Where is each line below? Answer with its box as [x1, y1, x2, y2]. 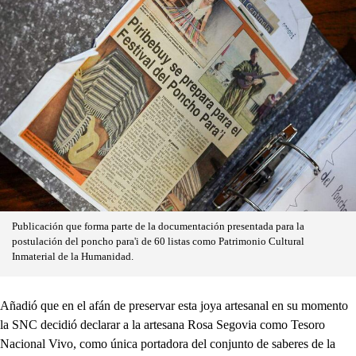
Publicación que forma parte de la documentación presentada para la [12, 221, 304, 233]
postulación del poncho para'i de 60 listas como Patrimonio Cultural [12, 236, 304, 248]
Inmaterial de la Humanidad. [12, 251, 133, 263]
